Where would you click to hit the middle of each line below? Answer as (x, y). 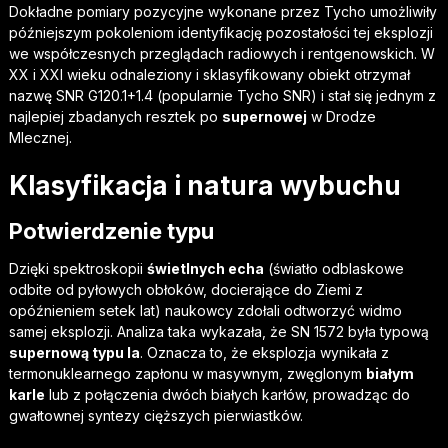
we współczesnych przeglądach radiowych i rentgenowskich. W (221, 53)
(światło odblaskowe (333, 268)
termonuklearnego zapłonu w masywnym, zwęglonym (187, 373)
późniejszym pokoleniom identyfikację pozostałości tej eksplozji (220, 32)
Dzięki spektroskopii (77, 268)
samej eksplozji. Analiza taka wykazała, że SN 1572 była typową (218, 331)
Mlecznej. (40, 137)
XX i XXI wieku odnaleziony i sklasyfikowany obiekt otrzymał (209, 74)
